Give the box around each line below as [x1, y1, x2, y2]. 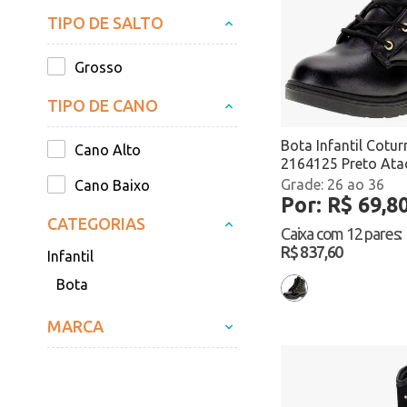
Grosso [74, 59, 123, 75]
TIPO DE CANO [47, 96, 158, 114]
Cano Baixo [74, 177, 150, 194]
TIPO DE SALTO [47, 14, 164, 32]
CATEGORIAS [47, 214, 145, 233]
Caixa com [281, 224, 346, 243]
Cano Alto [74, 142, 141, 158]
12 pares [346, 224, 400, 243]
